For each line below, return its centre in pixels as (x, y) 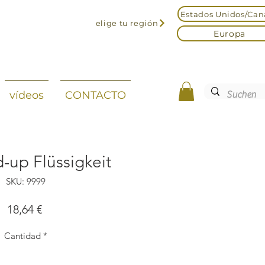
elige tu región (127, 23)
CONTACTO (96, 95)
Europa (230, 33)
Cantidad (22, 236)
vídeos (27, 95)
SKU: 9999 (26, 182)
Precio (58, 209)
